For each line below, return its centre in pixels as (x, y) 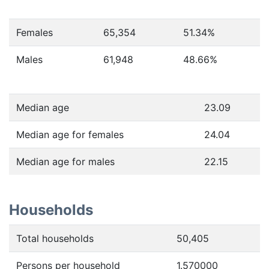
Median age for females (70, 134)
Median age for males (65, 162)
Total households (55, 238)
